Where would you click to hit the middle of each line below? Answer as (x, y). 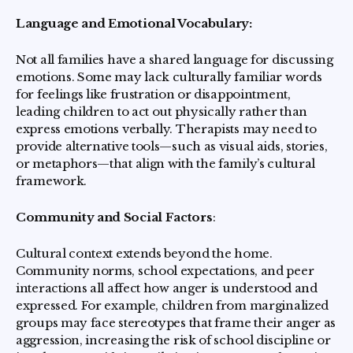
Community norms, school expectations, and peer (165, 271)
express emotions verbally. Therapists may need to (166, 129)
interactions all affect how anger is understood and (167, 288)
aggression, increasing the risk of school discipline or (173, 340)
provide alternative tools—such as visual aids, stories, (172, 147)
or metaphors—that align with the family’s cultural (166, 164)
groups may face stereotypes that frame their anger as (176, 323)
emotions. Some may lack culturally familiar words (169, 77)
